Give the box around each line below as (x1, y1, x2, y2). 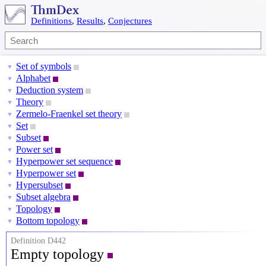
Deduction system (16, 85, 83, 95)
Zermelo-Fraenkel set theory (16, 109, 122, 119)
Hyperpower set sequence (16, 156, 113, 166)
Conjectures (108, 16, 152, 26)
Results (77, 16, 103, 26)
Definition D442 (11, 236, 66, 245)
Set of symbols (16, 61, 71, 71)
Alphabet (16, 73, 50, 83)
